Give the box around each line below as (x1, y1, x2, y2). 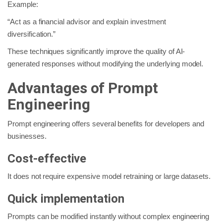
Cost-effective (7, 151, 87, 166)
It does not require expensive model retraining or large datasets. (7, 171, 211, 180)
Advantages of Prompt (7, 79, 159, 97)
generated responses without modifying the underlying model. (7, 59, 204, 68)
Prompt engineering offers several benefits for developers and (7, 119, 205, 128)
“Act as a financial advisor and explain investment (7, 17, 166, 26)
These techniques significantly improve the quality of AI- (7, 47, 185, 55)
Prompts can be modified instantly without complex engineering (7, 212, 210, 221)
